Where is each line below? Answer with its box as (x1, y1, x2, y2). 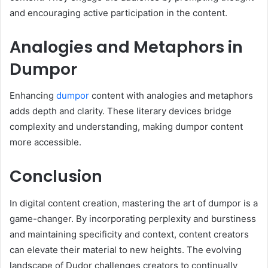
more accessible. (10, 136, 81, 148)
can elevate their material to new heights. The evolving (10, 243, 242, 255)
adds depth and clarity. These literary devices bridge (10, 105, 232, 117)
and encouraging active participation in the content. (10, 7, 227, 19)
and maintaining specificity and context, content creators (10, 228, 249, 240)
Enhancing (10, 90, 56, 102)
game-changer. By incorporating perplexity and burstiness (10, 212, 256, 224)
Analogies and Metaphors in (10, 35, 243, 58)
